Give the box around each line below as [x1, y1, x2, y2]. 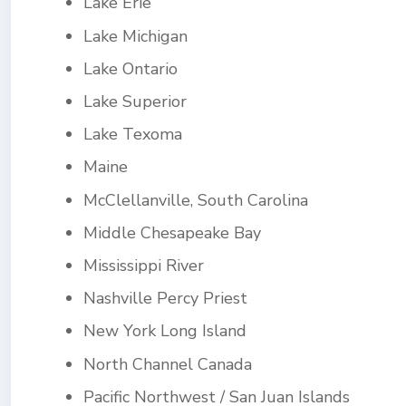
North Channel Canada [83, 353, 252, 375]
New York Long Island [83, 320, 246, 343]
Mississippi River [83, 254, 204, 276]
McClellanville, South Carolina [83, 188, 308, 211]
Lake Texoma [83, 123, 182, 146]
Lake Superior [83, 91, 187, 113]
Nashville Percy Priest [83, 287, 247, 310]
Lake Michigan [83, 24, 188, 47]
